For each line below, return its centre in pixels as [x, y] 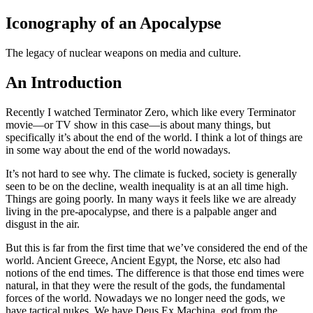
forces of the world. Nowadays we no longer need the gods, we [145, 298]
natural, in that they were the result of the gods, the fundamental [145, 285]
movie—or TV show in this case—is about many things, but [138, 124]
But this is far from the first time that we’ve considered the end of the [156, 247]
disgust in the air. [43, 224]
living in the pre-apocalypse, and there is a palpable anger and [141, 211]
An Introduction [64, 82]
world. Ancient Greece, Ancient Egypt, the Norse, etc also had [143, 260]
